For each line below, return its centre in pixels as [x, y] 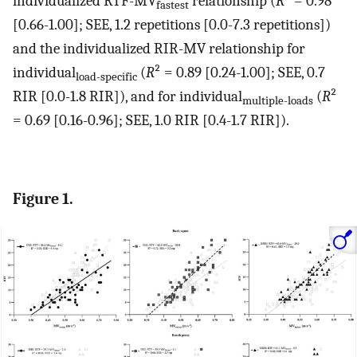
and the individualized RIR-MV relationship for [159, 49]
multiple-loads [278, 100]
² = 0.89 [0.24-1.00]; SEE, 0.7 [240, 73]
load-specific [106, 76]
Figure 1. [43, 198]
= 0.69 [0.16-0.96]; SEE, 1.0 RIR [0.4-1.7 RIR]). [151, 120]
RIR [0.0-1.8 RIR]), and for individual [127, 96]
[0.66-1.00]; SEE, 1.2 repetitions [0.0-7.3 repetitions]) [172, 25]
